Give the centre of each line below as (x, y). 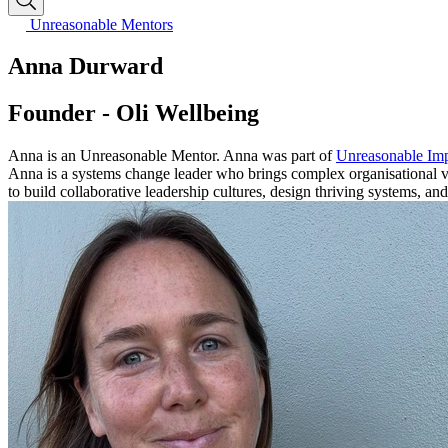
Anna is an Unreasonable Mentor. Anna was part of (172, 156)
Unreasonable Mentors (101, 24)
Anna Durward (85, 66)
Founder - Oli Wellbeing (133, 113)
